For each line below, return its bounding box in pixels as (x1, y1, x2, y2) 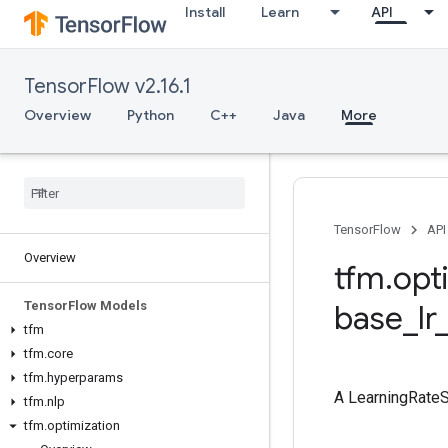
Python (127, 106, 174, 124)
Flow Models (68, 298, 147, 313)
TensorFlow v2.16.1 (24, 74, 191, 99)
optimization (47, 418, 120, 433)
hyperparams (47, 370, 123, 385)
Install (185, 3, 225, 21)
